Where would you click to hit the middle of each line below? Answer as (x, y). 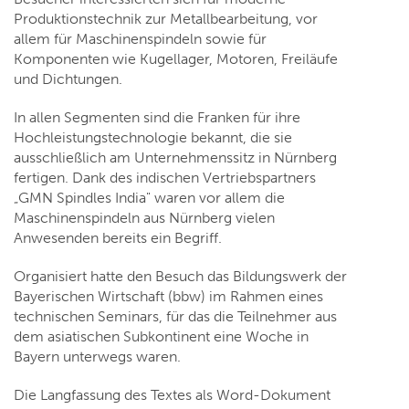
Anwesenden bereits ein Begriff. (118, 238)
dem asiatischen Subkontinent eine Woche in (161, 337)
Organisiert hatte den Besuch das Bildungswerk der (180, 277)
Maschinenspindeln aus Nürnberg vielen (144, 218)
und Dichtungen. (68, 79)
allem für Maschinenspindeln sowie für (140, 39)
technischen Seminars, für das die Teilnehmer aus (175, 317)
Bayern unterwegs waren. (97, 357)
